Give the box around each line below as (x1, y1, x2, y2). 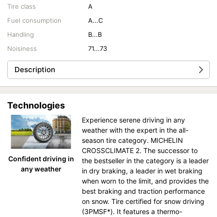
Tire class (7, 2, 36, 10)
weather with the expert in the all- (82, 126, 189, 134)
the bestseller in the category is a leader (82, 156, 209, 165)
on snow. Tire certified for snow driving (82, 197, 205, 205)
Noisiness (7, 45, 37, 52)
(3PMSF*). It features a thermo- (82, 207, 183, 216)
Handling (7, 31, 34, 38)
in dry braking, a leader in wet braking (82, 167, 203, 175)
